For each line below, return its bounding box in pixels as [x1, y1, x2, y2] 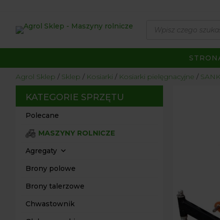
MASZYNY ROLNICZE [38, 129, 115, 137]
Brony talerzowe [26, 182, 84, 191]
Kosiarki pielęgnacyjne [119, 72, 194, 81]
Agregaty [26, 146, 57, 155]
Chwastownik [26, 199, 75, 208]
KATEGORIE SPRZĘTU [26, 92, 124, 103]
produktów [146, 26, 185, 34]
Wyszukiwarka [146, 19, 198, 27]
